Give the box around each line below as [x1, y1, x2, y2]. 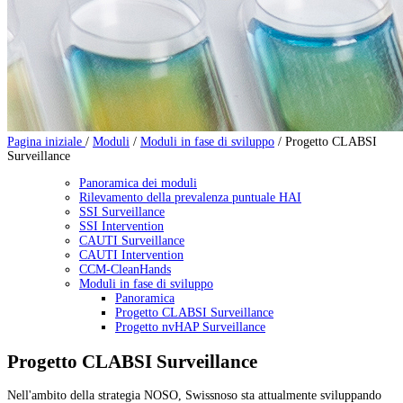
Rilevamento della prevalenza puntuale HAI [79, 191, 301, 205]
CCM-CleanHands [79, 263, 171, 277]
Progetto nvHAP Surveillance [115, 320, 265, 335]
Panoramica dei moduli [79, 176, 197, 191]
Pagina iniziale [7, 135, 85, 149]
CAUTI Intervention [79, 248, 184, 263]
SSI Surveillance [79, 205, 165, 219]
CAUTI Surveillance [79, 234, 184, 248]
